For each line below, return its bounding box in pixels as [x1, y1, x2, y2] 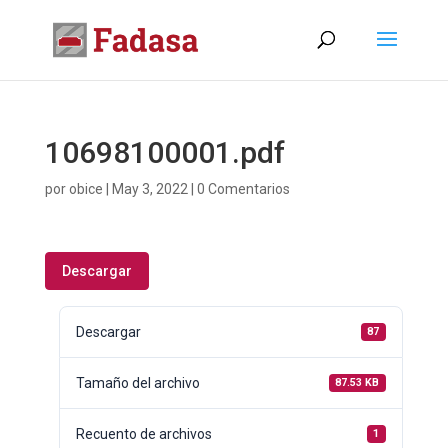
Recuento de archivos [75, 426, 212, 442]
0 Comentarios [196, 181, 290, 197]
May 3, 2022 [111, 181, 188, 197]
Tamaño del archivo [75, 375, 200, 391]
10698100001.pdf [44, 135, 285, 170]
